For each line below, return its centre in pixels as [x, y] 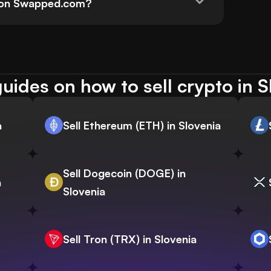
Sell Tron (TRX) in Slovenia [130, 239]
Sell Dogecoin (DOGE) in [124, 173]
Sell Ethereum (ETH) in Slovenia [142, 126]
